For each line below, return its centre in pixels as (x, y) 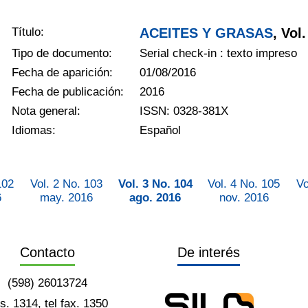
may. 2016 (66, 197)
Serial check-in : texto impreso (219, 53)
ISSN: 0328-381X (184, 111)
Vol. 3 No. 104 (155, 184)
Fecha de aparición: (63, 72)
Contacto (48, 252)
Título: (28, 32)
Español (161, 130)
